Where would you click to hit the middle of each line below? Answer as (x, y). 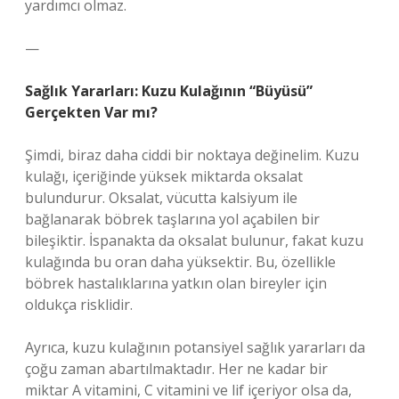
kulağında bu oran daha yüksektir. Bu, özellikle (180, 262)
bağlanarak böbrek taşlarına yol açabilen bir (172, 219)
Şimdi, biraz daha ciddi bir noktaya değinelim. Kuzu (192, 155)
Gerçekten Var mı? (91, 112)
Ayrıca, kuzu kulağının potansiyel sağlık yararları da (195, 347)
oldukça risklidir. (79, 305)
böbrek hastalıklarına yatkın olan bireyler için (176, 283)
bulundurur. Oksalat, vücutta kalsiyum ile (161, 198)
